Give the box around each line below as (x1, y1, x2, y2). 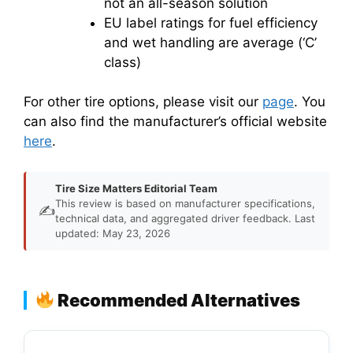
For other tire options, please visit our (24, 94, 262, 110)
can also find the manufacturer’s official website (24, 113, 327, 130)
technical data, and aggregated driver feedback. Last (55, 211, 315, 225)
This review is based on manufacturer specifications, (55, 196, 315, 210)
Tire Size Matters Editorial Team (55, 181, 217, 195)
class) (104, 54, 141, 70)
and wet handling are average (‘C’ (104, 34, 317, 50)
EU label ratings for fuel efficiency (104, 14, 318, 31)
